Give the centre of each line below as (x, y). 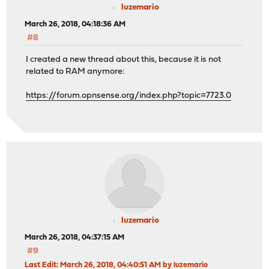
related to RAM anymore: (76, 72)
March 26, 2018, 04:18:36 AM (75, 25)
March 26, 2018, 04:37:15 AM (75, 237)
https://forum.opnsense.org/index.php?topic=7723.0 (129, 96)
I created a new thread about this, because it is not (124, 60)
